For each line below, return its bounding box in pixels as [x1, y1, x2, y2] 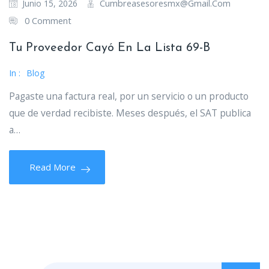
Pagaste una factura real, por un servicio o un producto [9, 89, 249, 103]
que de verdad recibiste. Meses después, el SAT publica [9, 106, 251, 119]
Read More [29, 161, 76, 173]
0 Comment [25, 14, 71, 26]
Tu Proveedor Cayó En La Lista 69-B [9, 42, 210, 54]
